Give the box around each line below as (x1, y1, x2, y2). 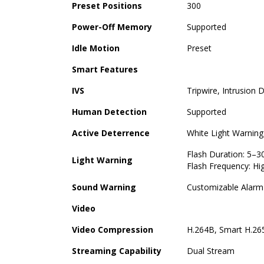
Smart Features (72, 63, 138, 75)
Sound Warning (72, 181, 136, 193)
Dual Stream (187, 245, 235, 256)
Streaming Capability (72, 245, 161, 256)
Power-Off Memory (72, 21, 152, 32)
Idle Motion (72, 42, 120, 54)
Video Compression (72, 223, 153, 235)
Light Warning (72, 154, 133, 166)
